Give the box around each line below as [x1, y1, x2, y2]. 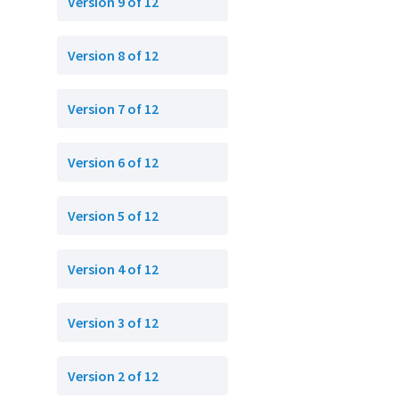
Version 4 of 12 [68, 260, 159, 278]
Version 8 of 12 [68, 46, 159, 64]
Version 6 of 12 [68, 153, 159, 171]
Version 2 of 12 [68, 367, 159, 385]
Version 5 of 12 [68, 207, 159, 224]
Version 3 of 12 [68, 313, 159, 331]
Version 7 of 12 [68, 100, 159, 118]
